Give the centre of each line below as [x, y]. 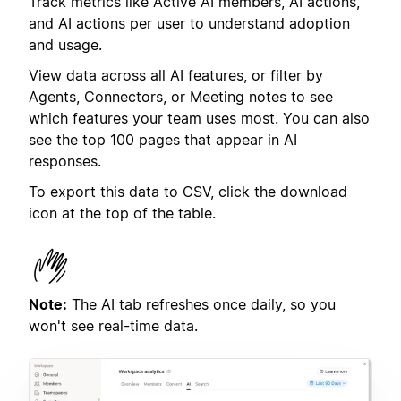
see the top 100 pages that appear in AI [163, 140]
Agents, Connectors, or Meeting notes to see [181, 97]
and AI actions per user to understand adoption [189, 23]
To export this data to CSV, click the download [188, 192]
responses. [65, 161]
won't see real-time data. [113, 326]
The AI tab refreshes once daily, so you [204, 305]
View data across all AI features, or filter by [176, 75]
